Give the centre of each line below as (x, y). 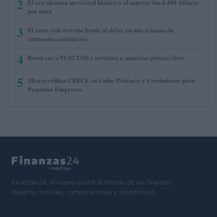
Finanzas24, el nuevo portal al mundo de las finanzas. (93, 182)
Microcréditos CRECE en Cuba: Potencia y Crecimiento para (111, 80)
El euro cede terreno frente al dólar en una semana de (101, 30)
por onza (40, 11)
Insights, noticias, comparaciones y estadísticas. (84, 192)
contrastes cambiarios (58, 38)
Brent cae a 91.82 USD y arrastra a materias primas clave (106, 57)
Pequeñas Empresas (55, 89)
